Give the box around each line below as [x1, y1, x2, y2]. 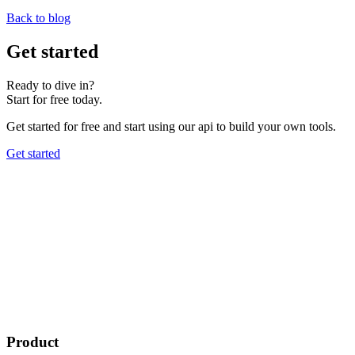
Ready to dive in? [6, 78, 94, 92]
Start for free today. [6, 92, 102, 106]
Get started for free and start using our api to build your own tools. [6, 119, 336, 133]
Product [6, 334, 59, 351]
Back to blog [6, 10, 71, 25]
